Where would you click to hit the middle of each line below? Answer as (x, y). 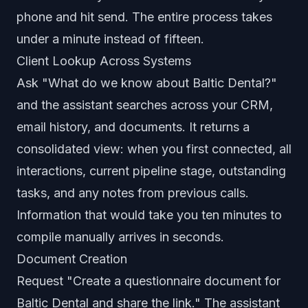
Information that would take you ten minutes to (149, 215)
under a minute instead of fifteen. (110, 39)
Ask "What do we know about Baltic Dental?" (147, 83)
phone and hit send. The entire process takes (144, 17)
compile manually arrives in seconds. (120, 237)
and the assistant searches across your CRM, (145, 105)
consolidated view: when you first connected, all (154, 149)
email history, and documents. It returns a (133, 127)
